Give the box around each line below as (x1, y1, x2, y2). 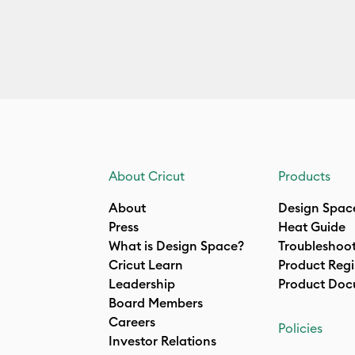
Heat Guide (278, 219, 345, 235)
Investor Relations (109, 333, 216, 349)
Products (278, 168, 330, 184)
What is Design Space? (109, 238, 244, 254)
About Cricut (109, 168, 185, 184)
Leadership (109, 276, 175, 292)
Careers (109, 314, 155, 330)
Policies (278, 320, 323, 336)
